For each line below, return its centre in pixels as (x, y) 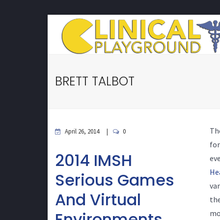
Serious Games (115, 180)
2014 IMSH (94, 160)
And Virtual (98, 200)
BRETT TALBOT (95, 81)
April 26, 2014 (82, 131)
